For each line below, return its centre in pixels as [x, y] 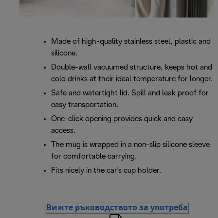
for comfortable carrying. [94, 157]
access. [63, 131]
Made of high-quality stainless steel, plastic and [131, 42]
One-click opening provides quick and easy [122, 119]
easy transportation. [85, 105]
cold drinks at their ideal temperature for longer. [132, 79]
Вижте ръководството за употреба [117, 208]
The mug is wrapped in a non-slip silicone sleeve [130, 145]
